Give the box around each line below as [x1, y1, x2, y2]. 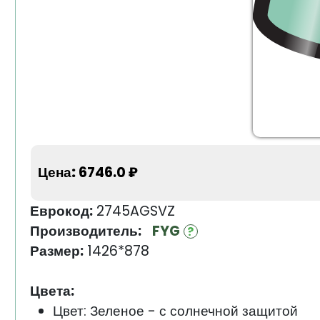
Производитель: [29, 221, 141, 241]
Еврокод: [29, 201, 93, 221]
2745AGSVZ [92, 201, 175, 221]
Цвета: [29, 281, 74, 301]
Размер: [29, 241, 84, 261]
